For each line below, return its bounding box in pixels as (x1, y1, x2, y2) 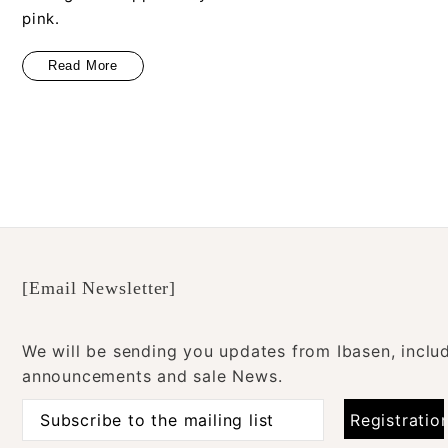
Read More (47, 58, 119, 74)
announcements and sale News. (22, 366, 283, 387)
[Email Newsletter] (22, 278, 177, 299)
